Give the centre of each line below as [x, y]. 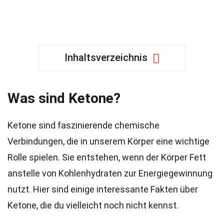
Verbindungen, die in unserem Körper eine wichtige [108, 141]
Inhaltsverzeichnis [106, 57]
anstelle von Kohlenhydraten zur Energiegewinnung [110, 173]
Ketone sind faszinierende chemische [83, 125]
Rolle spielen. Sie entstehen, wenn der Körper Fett [107, 157]
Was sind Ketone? [64, 98]
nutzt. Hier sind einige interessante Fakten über [103, 189]
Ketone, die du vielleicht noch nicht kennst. [93, 205]
